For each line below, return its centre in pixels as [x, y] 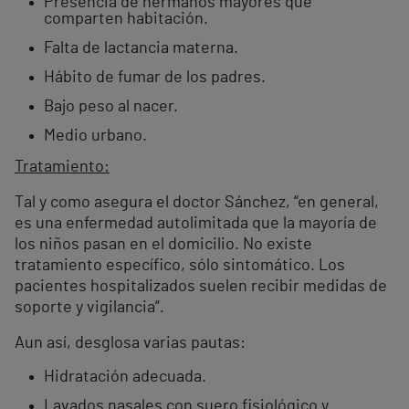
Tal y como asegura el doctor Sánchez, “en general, [197, 203]
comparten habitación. [126, 20]
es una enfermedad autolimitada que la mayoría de [196, 224]
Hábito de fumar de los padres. [155, 78]
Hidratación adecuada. [125, 378]
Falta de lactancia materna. [141, 49]
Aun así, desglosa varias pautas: [130, 344]
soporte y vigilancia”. [89, 308]
